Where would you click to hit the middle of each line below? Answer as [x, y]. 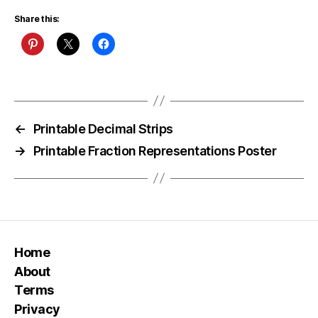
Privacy [37, 309]
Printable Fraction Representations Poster [155, 150]
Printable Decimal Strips [103, 128]
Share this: [37, 18]
